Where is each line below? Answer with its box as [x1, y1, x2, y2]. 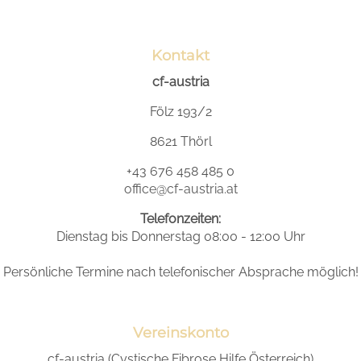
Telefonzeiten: [140, 211, 221, 226]
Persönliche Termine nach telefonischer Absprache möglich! [2, 264, 359, 280]
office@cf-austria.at [123, 181, 238, 197]
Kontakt [151, 47, 210, 64]
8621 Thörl [149, 134, 212, 149]
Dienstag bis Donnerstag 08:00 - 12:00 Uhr [56, 229, 305, 244]
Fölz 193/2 [149, 104, 212, 119]
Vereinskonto [132, 324, 229, 342]
